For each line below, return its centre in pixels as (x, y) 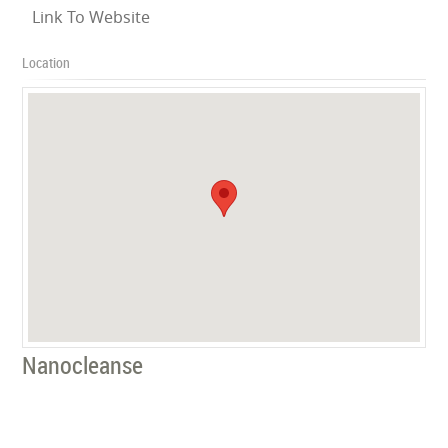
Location (46, 62)
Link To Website (91, 16)
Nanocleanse (83, 364)
